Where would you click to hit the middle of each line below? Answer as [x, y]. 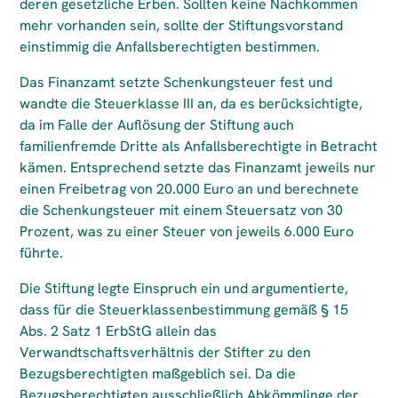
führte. [42, 253]
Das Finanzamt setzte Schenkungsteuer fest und [176, 82]
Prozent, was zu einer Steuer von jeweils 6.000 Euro [187, 231]
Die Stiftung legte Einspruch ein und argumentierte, [184, 288]
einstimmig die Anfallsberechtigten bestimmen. [170, 47]
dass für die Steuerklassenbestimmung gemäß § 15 [184, 310]
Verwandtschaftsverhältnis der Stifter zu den [166, 352]
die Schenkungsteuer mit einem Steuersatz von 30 [182, 210]
